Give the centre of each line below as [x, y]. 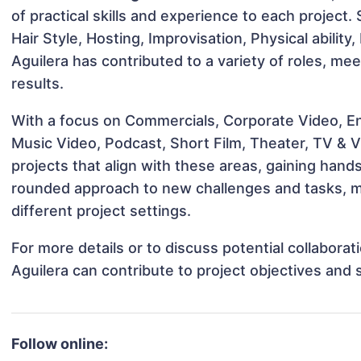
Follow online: [60, 344]
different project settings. [102, 211]
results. [38, 84]
